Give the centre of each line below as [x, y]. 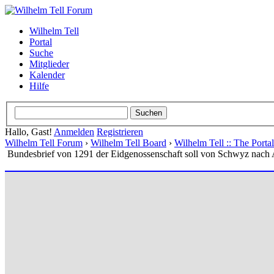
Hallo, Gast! [29, 131]
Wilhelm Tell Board [128, 143]
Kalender [47, 75]
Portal [41, 42]
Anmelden [74, 131]
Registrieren [120, 131]
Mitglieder [49, 64]
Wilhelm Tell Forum [44, 143]
